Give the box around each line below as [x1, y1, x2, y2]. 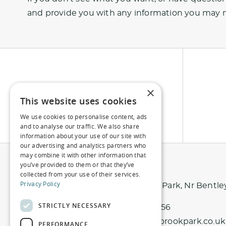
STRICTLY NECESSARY [38, 201, 111, 210]
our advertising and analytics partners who [20, 141, 146, 149]
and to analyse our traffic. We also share [20, 122, 140, 130]
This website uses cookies [20, 95, 137, 107]
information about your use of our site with [20, 132, 146, 140]
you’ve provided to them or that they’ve [20, 160, 135, 168]
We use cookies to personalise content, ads [20, 112, 147, 121]
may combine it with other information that [20, 151, 146, 159]
